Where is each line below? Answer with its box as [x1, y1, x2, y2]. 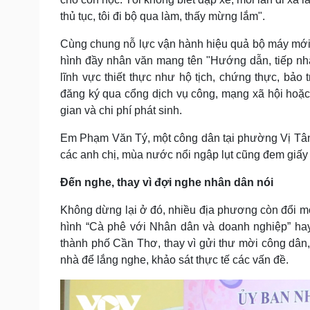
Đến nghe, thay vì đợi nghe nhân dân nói [60, 176, 273, 188]
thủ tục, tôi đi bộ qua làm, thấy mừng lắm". [60, 10, 265, 22]
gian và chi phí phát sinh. [60, 104, 182, 116]
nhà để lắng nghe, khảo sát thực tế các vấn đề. [60, 253, 289, 266]
